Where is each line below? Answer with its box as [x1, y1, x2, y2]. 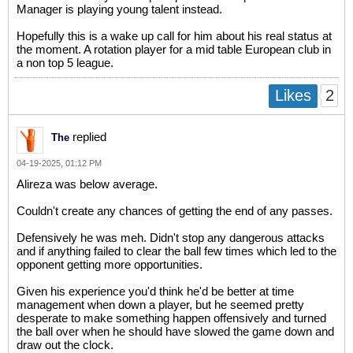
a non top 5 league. [17, 56, 113, 70]
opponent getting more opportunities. [17, 257, 203, 271]
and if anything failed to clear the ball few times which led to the [17, 243, 336, 258]
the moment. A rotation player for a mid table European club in [17, 43, 331, 57]
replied [69, 129, 106, 143]
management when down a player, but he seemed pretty [17, 297, 304, 311]
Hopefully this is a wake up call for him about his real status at [17, 29, 332, 43]
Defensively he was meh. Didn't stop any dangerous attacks [17, 230, 325, 244]
